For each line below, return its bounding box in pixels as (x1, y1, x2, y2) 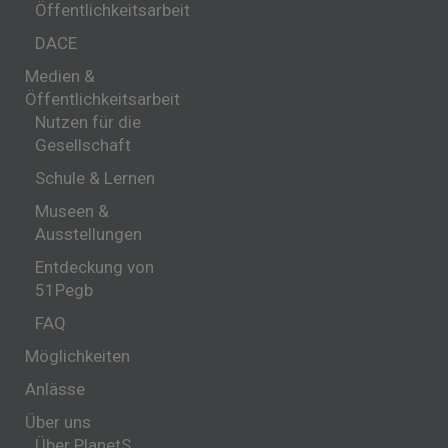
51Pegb (35, 280, 93, 301)
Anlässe (25, 379, 85, 400)
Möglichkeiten (25, 346, 130, 367)
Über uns (25, 412, 91, 433)
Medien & (25, 66, 95, 87)
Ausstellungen (35, 224, 142, 245)
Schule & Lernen (35, 168, 155, 189)
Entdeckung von (35, 257, 154, 278)
